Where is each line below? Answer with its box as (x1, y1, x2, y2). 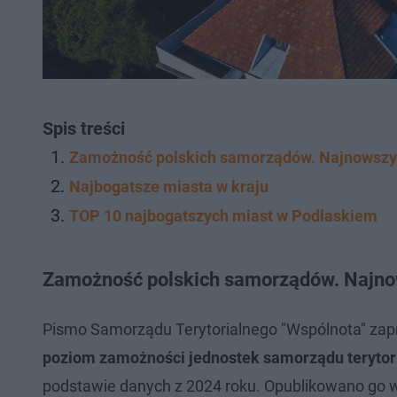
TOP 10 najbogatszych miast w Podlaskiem (69, 206, 378, 225)
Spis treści (43, 117, 125, 139)
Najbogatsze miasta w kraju (69, 176, 269, 196)
